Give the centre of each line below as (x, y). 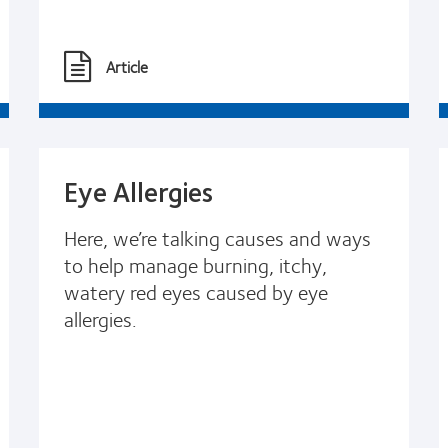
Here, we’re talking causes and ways (217, 237)
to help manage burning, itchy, (195, 264)
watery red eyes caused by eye (196, 291)
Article (127, 66)
